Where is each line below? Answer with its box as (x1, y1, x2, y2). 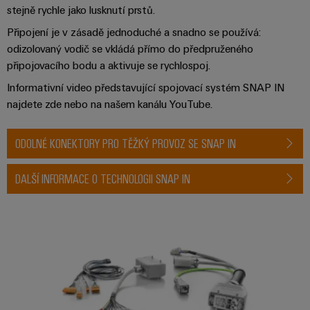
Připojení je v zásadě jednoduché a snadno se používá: (7, 24, 261, 39)
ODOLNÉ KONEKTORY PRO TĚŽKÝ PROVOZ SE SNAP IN (15, 135, 236, 151)
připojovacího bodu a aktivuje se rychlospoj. (7, 57, 210, 72)
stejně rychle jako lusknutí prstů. (7, 2, 155, 17)
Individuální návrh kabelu (154, 219, 268, 233)
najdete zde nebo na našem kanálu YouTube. (7, 96, 212, 111)
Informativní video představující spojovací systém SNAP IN (7, 80, 284, 94)
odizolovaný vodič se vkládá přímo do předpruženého (7, 41, 253, 55)
